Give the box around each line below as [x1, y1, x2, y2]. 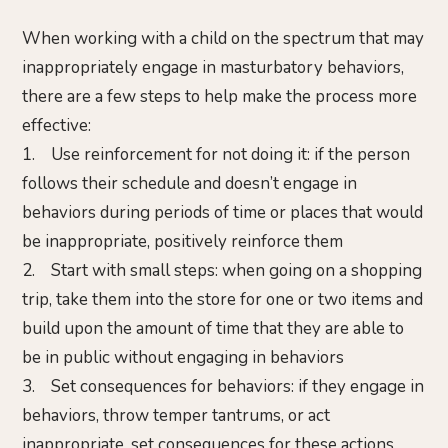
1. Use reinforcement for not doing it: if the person [22, 143, 410, 167]
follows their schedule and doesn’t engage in [22, 172, 357, 196]
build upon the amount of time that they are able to [22, 317, 404, 341]
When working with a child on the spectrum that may [22, 27, 424, 51]
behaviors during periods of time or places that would [22, 201, 423, 225]
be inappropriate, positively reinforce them [22, 230, 343, 254]
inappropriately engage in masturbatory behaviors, [22, 56, 404, 80]
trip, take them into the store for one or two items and [22, 288, 423, 312]
